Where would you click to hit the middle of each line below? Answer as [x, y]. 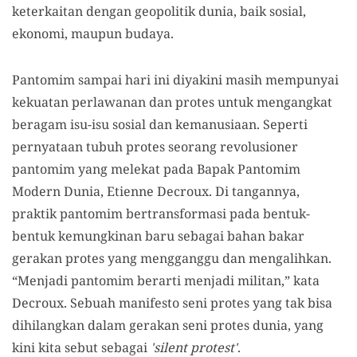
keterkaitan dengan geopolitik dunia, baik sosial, [159, 11]
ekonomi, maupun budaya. [93, 33]
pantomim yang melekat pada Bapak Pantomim [156, 169]
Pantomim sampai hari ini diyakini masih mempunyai [175, 80]
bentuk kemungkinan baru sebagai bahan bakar [158, 236]
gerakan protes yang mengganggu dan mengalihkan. [172, 258]
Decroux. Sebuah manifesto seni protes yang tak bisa [172, 303]
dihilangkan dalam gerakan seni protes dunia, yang [168, 325]
